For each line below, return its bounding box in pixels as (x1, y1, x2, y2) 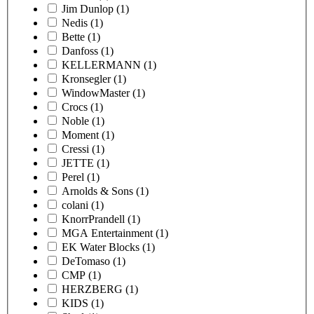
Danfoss (62, 44, 98, 57)
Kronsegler (62, 72, 111, 85)
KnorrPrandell (62, 212, 125, 225)
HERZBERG (62, 282, 123, 295)
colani (62, 198, 88, 211)
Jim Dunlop (62, 2, 114, 15)
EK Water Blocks (62, 240, 139, 253)
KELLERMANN (62, 58, 141, 71)
